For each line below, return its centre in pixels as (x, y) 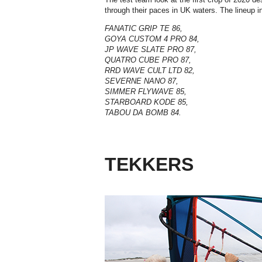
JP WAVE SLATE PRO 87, (151, 50)
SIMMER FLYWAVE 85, (146, 92)
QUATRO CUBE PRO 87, (148, 60)
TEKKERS (149, 165)
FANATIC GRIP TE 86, (144, 29)
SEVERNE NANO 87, (142, 81)
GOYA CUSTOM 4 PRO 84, (152, 39)
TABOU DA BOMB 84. (143, 113)
